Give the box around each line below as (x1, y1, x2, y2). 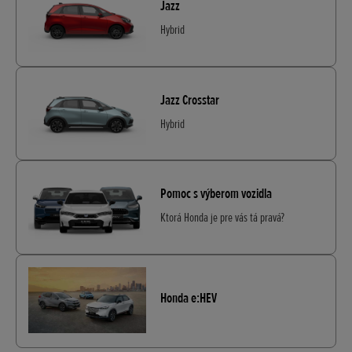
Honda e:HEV (160, 288, 217, 306)
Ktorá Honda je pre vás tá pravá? (160, 209, 284, 225)
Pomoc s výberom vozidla (160, 184, 272, 202)
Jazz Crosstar (160, 90, 219, 108)
